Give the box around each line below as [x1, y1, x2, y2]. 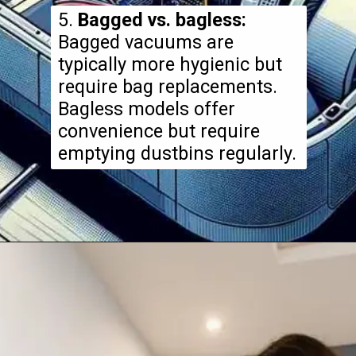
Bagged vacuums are [57, 31, 234, 54]
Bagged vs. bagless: [77, 9, 246, 32]
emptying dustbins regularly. [57, 142, 296, 165]
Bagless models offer [57, 98, 235, 121]
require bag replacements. [57, 75, 277, 99]
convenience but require [57, 120, 260, 143]
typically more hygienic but [57, 53, 282, 76]
